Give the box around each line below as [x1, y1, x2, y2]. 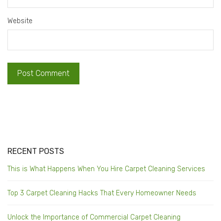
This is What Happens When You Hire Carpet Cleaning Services [7, 165, 205, 174]
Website [7, 17, 33, 26]
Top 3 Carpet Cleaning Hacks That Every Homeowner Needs [7, 189, 196, 198]
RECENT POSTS [7, 147, 65, 156]
